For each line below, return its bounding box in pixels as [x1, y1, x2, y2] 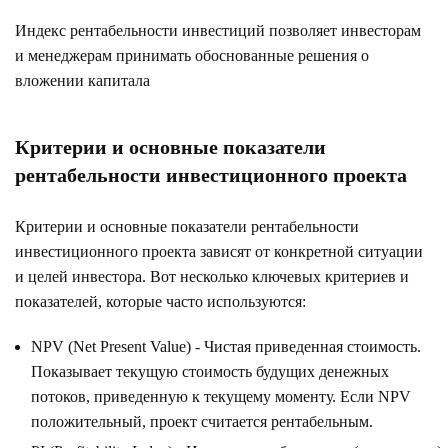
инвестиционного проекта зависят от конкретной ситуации [15, 242, 423, 260]
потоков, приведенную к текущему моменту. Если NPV [31, 387, 411, 405]
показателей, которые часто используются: [15, 292, 306, 310]
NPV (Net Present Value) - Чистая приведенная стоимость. [31, 337, 421, 355]
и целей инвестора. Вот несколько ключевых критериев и [15, 267, 409, 285]
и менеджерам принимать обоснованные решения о [15, 46, 369, 64]
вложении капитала [15, 71, 150, 89]
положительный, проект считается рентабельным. [31, 412, 373, 430]
